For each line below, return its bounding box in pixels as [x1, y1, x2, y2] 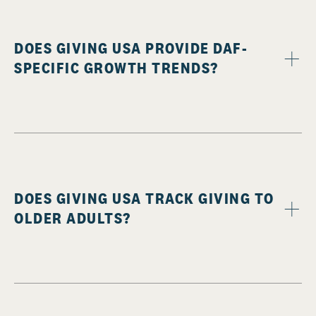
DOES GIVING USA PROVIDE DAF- [14, 38, 248, 59]
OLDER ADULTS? [14, 208, 131, 229]
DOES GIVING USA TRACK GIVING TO [14, 188, 274, 209]
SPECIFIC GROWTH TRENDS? [14, 58, 219, 78]
